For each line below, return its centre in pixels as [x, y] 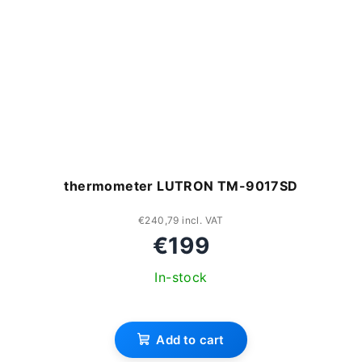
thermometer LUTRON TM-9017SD [181, 186]
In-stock [181, 278]
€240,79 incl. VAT [181, 221]
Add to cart [190, 340]
